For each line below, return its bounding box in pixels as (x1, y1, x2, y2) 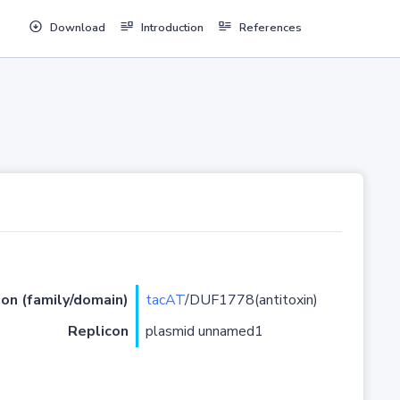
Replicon (67, 321, 129, 342)
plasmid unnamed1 (145, 321, 263, 342)
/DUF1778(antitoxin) (184, 290, 318, 311)
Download (49, 20, 105, 37)
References (238, 20, 302, 37)
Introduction (140, 20, 204, 37)
